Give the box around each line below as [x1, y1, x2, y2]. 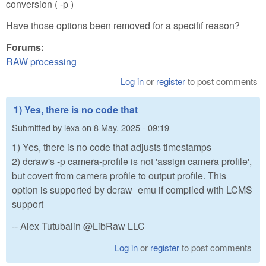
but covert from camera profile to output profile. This [12, 169, 226, 183]
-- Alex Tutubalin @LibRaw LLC [12, 218, 145, 233]
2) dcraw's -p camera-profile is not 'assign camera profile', [12, 154, 252, 169]
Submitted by [12, 121, 64, 134]
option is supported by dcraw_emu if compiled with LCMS [12, 183, 252, 197]
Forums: [6, 40, 46, 55]
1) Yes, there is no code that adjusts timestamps [12, 140, 211, 154]
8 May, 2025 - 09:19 [94, 121, 169, 134]
